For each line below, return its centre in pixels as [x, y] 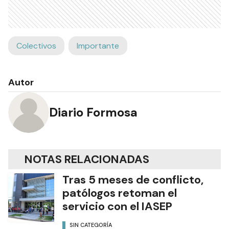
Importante [98, 45]
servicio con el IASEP [117, 206]
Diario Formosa [93, 112]
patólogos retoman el [120, 193]
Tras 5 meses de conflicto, [133, 179]
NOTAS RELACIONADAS [87, 159]
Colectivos [36, 45]
